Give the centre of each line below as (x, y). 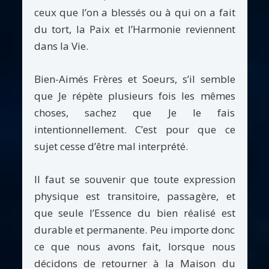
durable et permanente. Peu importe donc (134, 229)
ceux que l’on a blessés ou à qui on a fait (134, 13)
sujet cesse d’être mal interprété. (111, 147)
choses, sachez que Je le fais (134, 113)
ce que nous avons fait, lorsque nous (134, 246)
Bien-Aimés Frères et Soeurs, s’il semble (134, 79)
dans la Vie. (61, 46)
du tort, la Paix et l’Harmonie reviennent (134, 29)
